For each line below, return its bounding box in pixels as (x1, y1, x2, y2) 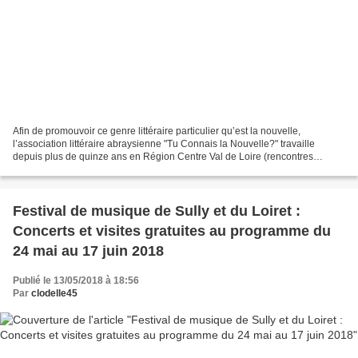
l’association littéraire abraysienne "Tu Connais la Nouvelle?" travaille (13, 137, 315, 149)
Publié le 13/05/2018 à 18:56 (13, 274, 139, 286)
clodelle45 (31, 287, 78, 299)
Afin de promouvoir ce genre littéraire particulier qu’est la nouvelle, (13, 125, 300, 137)
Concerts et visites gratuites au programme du (13, 222, 331, 239)
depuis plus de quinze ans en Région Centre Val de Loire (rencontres (13, 150, 313, 162)
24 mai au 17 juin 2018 (13, 242, 164, 259)
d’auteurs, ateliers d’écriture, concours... (13, 163, 185, 175)
